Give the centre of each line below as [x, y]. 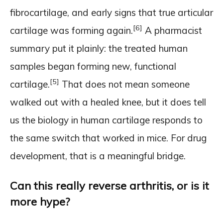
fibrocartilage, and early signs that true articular [111, 12]
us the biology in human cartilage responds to [106, 120]
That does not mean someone [124, 84]
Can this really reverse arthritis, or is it [110, 185]
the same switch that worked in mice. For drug [108, 138]
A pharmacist [172, 30]
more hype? [40, 201]
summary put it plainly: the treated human [99, 48]
